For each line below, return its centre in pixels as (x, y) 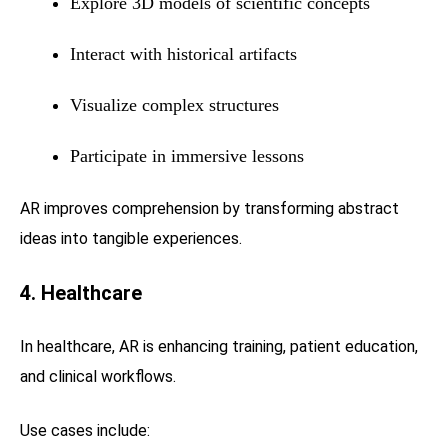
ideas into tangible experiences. (131, 238)
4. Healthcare (81, 292)
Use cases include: (85, 430)
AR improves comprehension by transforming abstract (209, 208)
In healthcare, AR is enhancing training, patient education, (219, 346)
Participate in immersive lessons (187, 155)
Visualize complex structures (174, 104)
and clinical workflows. (98, 376)
